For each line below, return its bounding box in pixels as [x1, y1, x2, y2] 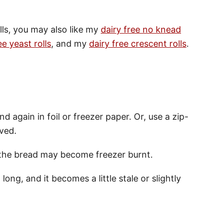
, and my [51, 38, 89, 49]
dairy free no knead [101, 24, 181, 35]
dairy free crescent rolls [89, 38, 186, 49]
